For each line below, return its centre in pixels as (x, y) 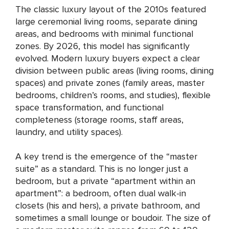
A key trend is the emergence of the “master (106, 156)
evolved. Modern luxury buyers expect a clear (108, 58)
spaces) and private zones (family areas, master (110, 83)
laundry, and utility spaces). (69, 132)
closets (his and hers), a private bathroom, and (108, 205)
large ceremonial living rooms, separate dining (106, 21)
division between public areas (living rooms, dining (114, 71)
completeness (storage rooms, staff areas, (99, 120)
